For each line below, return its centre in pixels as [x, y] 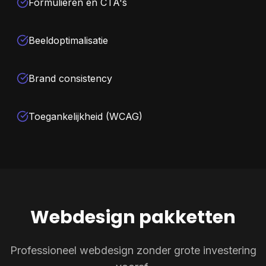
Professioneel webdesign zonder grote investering [133, 250]
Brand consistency [70, 78]
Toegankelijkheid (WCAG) [85, 116]
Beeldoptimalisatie [68, 40]
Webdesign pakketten [133, 217]
